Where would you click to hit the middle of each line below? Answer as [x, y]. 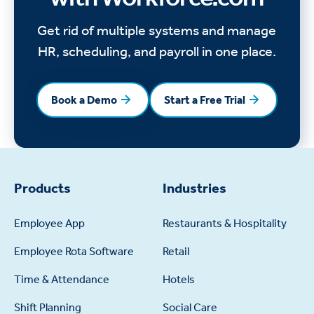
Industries [194, 188]
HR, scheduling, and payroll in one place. [157, 52]
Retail [176, 252]
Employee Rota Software [74, 252]
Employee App [49, 224]
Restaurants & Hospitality [224, 224]
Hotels [178, 280]
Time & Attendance [61, 280]
